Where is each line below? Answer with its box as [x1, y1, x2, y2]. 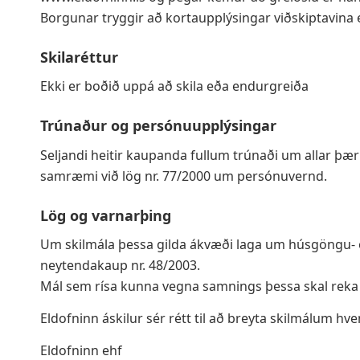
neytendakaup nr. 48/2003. [40, 256, 200, 275]
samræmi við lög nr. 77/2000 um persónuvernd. [40, 166, 327, 185]
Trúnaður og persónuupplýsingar [40, 116, 276, 136]
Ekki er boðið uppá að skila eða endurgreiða [40, 77, 309, 96]
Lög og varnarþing [40, 205, 171, 225]
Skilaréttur [40, 47, 118, 67]
